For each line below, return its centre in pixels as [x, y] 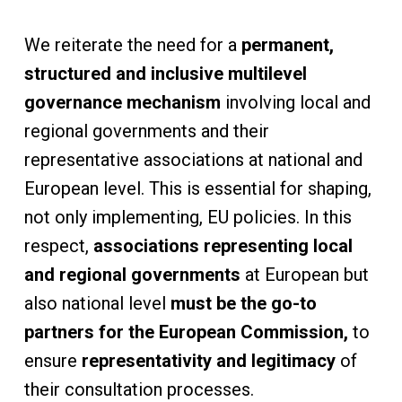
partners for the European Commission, [188, 332]
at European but [306, 275]
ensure [52, 361]
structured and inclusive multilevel [165, 74]
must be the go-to [241, 303]
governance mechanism [122, 102]
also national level [95, 303]
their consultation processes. [143, 389]
